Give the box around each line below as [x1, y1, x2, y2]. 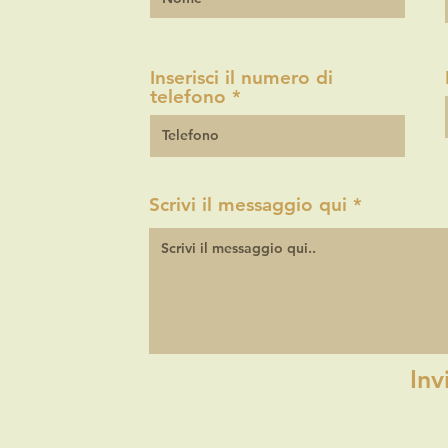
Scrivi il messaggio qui [149, 193, 348, 216]
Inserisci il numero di [150, 66, 334, 89]
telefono [150, 85, 227, 108]
